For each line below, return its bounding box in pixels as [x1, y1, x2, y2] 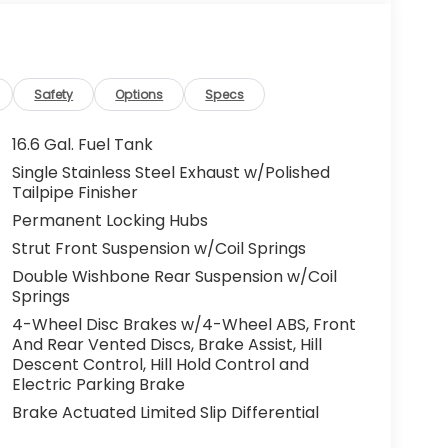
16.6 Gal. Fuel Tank [11, 133, 153, 157]
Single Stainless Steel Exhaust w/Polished [11, 161, 330, 185]
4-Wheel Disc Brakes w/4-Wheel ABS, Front [11, 313, 356, 337]
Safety [34, 86, 74, 104]
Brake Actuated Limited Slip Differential [11, 401, 319, 425]
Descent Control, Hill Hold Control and [11, 353, 309, 377]
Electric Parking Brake [11, 373, 185, 397]
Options [115, 86, 164, 104]
